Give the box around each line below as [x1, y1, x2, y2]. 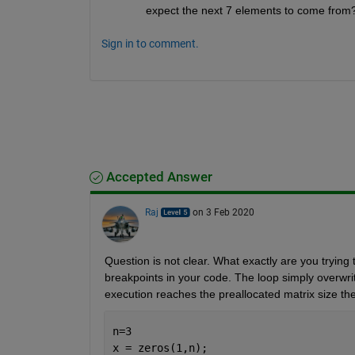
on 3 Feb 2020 [192, 206, 254, 218]
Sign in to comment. [101, 36, 199, 50]
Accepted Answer [102, 169, 212, 185]
